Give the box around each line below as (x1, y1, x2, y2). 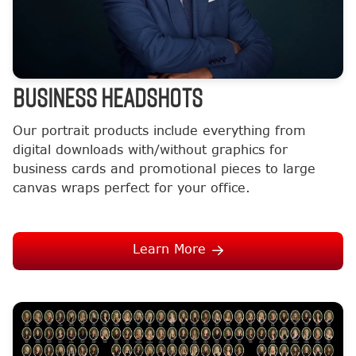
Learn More (132, 241, 207, 258)
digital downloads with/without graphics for (13, 141, 288, 159)
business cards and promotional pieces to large (13, 161, 315, 178)
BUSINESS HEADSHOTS (13, 79, 203, 115)
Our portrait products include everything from (13, 122, 306, 140)
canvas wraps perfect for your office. (13, 180, 250, 197)
